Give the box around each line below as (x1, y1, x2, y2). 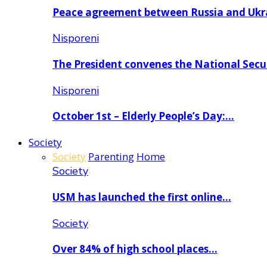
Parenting (88, 150, 134, 164)
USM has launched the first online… (52, 190, 231, 204)
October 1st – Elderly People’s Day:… (52, 109, 234, 123)
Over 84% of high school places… (52, 242, 218, 256)
